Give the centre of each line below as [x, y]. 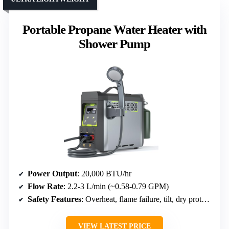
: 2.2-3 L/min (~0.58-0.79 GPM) [116, 186]
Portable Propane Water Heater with [114, 29]
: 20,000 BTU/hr [104, 173]
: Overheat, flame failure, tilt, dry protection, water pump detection [141, 199]
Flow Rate [45, 186]
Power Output [52, 173]
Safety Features [54, 199]
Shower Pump [114, 43]
